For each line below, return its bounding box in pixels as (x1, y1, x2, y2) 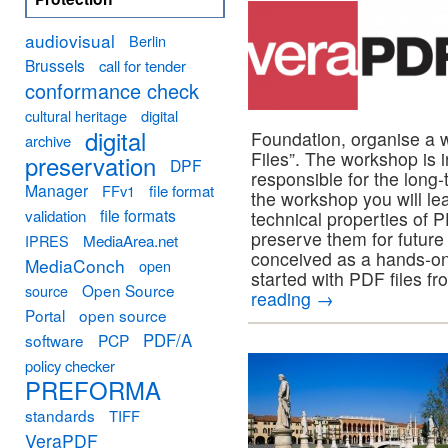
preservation (25, 148, 156, 183)
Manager (25, 179, 88, 201)
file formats (100, 204, 176, 226)
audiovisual (25, 28, 115, 53)
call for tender (99, 55, 186, 76)
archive (25, 130, 71, 151)
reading (251, 286, 316, 311)
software (25, 329, 84, 351)
